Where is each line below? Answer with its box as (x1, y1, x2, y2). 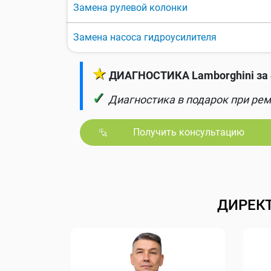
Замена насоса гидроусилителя (73, 31, 217, 44)
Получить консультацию (132, 126, 244, 139)
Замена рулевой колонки (73, 2, 188, 14)
